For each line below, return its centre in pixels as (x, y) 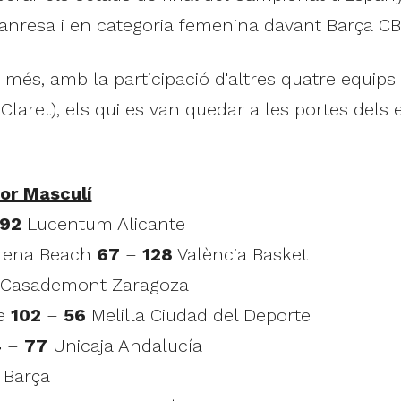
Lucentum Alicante (103, 223)
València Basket (240, 254)
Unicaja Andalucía (124, 345)
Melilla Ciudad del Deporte (198, 315)
